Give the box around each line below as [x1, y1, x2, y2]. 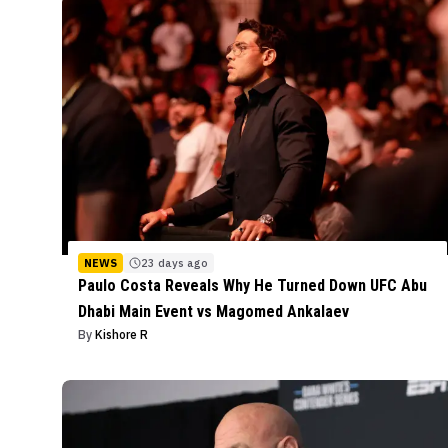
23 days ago [141, 255, 208, 270]
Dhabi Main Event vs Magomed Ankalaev [78, 301, 349, 321]
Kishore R [95, 326, 148, 342]
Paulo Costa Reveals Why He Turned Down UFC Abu [78, 275, 427, 295]
